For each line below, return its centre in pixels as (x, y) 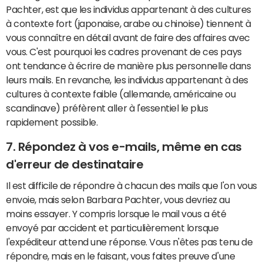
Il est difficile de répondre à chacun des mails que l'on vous (131, 186)
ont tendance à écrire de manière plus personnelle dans (129, 65)
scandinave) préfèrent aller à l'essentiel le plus (107, 108)
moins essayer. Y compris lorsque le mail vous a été (116, 214)
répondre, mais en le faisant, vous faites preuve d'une (121, 256)
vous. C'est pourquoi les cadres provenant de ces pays (124, 51)
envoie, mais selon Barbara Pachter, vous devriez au (118, 200)
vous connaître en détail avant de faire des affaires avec (128, 37)
